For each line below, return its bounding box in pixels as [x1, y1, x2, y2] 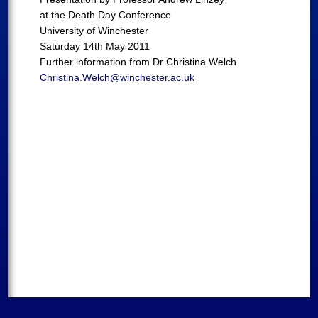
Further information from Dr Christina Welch [40, 56, 237, 67]
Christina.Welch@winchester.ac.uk [40, 72, 195, 83]
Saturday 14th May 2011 [40, 40, 150, 52]
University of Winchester [40, 25, 149, 36]
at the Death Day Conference [40, 9, 172, 21]
